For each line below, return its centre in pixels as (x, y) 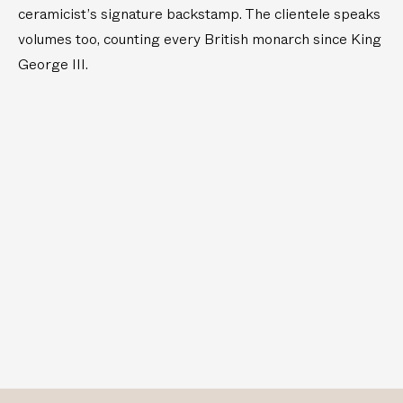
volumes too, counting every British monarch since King (200, 40)
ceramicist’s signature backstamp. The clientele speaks (199, 14)
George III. (53, 65)
